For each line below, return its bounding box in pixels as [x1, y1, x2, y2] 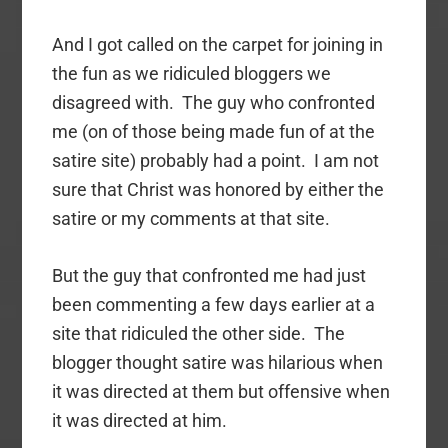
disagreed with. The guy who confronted [52, 92, 376, 114]
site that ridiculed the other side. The [52, 323, 346, 345]
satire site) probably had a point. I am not [52, 150, 380, 172]
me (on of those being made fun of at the [52, 121, 376, 143]
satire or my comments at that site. [52, 208, 331, 230]
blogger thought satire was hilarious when [52, 352, 384, 374]
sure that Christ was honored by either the [52, 179, 385, 201]
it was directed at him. [52, 410, 228, 432]
